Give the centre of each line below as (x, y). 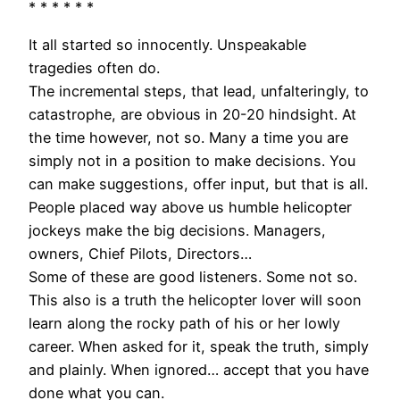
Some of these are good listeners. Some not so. (193, 277)
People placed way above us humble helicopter (190, 208)
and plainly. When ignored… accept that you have (199, 370)
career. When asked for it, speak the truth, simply (199, 347)
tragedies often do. (94, 68)
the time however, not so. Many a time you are (188, 138)
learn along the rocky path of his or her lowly (184, 324)
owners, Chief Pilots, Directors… (140, 254)
